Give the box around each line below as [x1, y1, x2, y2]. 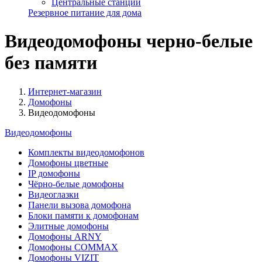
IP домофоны [28, 168, 80, 178]
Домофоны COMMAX [28, 242, 118, 252]
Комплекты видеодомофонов [28, 147, 144, 157]
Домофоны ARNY [28, 231, 102, 242]
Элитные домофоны [28, 220, 109, 231]
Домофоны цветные [28, 157, 108, 168]
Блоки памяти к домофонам [28, 210, 139, 220]
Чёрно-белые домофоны [28, 178, 124, 189]
